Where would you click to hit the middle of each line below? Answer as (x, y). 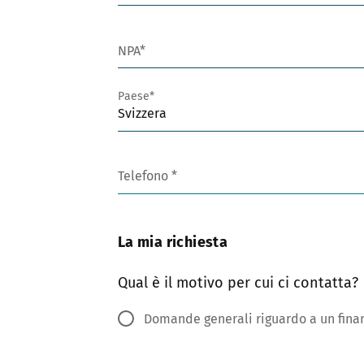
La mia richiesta (173, 242)
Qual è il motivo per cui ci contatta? (238, 283)
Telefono (144, 176)
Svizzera (142, 114)
